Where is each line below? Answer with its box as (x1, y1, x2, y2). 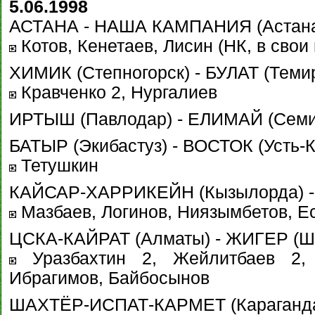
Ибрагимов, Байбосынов (9, 269, 210, 288)
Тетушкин (16, 156, 98, 175)
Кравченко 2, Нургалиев (16, 83, 217, 102)
